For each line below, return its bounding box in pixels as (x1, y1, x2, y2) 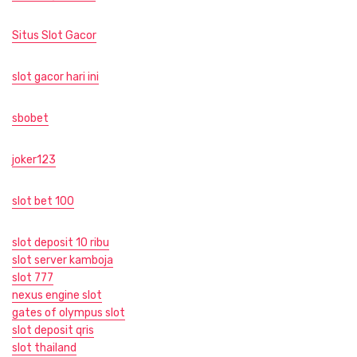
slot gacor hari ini (12, 69, 99, 84)
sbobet (12, 111, 49, 125)
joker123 (12, 152, 56, 167)
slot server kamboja (12, 253, 113, 267)
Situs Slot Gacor (12, 28, 96, 42)
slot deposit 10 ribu (12, 235, 109, 249)
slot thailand (12, 340, 76, 355)
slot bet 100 (12, 194, 74, 208)
